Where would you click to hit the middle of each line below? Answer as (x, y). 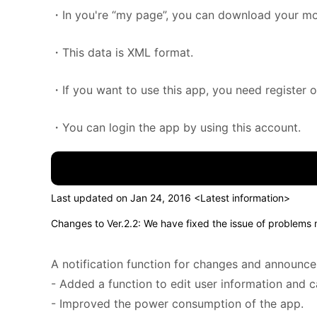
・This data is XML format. (122, 52)
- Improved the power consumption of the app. (177, 304)
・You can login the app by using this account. (176, 127)
